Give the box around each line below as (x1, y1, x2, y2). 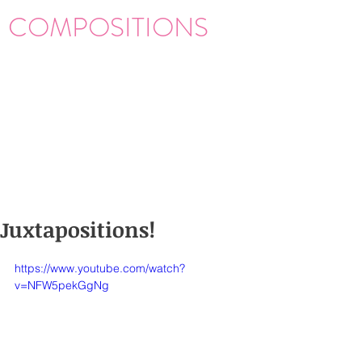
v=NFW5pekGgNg (15, 278, 109, 293)
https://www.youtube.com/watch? (15, 261, 185, 276)
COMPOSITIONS (8, 8, 208, 47)
